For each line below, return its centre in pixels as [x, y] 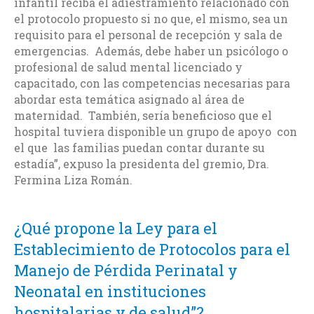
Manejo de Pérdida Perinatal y [126, 270]
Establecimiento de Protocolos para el [152, 249]
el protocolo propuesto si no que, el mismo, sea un [151, 18]
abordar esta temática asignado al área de [129, 99]
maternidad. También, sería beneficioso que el [143, 115]
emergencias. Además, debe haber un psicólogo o [151, 50]
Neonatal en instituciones [110, 291]
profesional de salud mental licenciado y [128, 67]
